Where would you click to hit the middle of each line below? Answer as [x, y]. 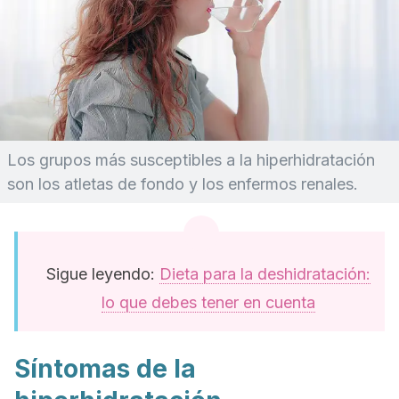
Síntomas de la [105, 369]
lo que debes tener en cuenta [208, 302]
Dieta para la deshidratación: [265, 274]
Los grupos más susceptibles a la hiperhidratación [191, 160]
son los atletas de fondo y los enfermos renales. [183, 184]
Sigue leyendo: [103, 274]
